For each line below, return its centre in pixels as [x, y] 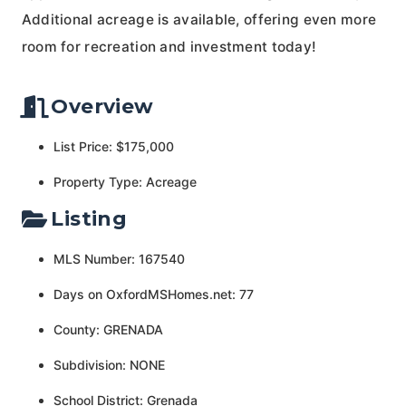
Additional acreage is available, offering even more [199, 19]
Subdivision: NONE [109, 364]
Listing [89, 218]
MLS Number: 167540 [119, 258]
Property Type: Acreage [125, 181]
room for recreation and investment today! [169, 46]
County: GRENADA [108, 329]
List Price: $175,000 [113, 146]
